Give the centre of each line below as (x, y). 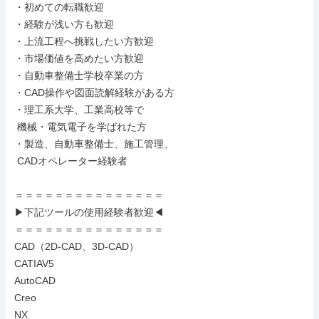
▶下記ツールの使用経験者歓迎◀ (89, 212)
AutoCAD (35, 281)
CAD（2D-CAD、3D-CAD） (77, 246)
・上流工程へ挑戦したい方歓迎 (84, 41)
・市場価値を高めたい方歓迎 (79, 58)
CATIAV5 (34, 263)
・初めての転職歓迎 (59, 7)
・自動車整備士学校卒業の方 (79, 75)
